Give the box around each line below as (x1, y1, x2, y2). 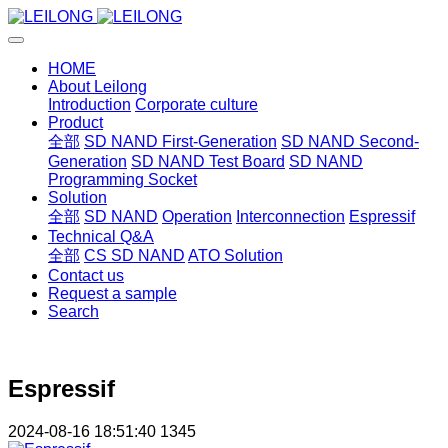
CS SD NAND (84, 247, 185, 264)
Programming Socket (48, 171, 197, 188)
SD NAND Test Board (131, 153, 285, 170)
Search (48, 303, 99, 320)
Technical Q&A (48, 228, 154, 245)
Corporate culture (135, 96, 258, 113)
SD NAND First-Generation (84, 133, 277, 150)
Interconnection (236, 208, 345, 225)
